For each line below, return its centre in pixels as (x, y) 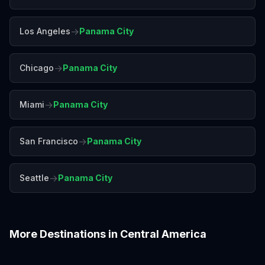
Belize (153, 242)
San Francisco (49, 141)
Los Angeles (45, 31)
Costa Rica (35, 249)
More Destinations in (65, 234)
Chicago (37, 68)
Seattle (34, 178)
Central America (163, 234)
